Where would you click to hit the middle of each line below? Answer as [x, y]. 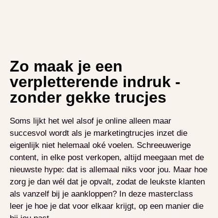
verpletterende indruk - [95, 82]
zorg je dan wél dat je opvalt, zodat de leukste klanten [107, 182]
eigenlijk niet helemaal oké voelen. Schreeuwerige [100, 145]
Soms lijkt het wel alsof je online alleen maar [91, 121]
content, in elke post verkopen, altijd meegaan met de [107, 157]
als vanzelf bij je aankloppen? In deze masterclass [101, 194]
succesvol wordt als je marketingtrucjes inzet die [99, 133]
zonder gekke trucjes [88, 97]
